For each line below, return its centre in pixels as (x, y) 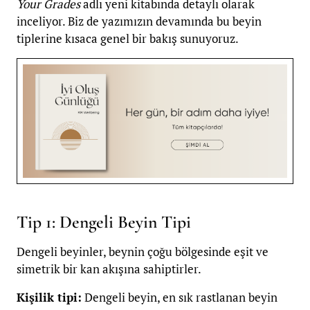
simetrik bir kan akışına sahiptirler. (109, 269)
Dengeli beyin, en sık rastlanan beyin (180, 298)
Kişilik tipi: (49, 298)
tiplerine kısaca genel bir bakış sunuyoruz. (128, 39)
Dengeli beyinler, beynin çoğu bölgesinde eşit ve (143, 252)
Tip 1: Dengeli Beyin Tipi (104, 221)
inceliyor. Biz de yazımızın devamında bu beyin (139, 21)
